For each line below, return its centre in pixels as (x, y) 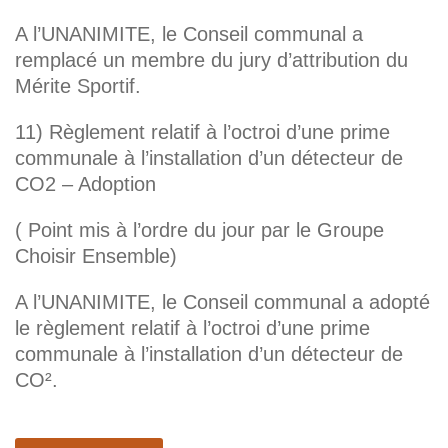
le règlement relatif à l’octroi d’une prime (192, 328)
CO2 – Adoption (85, 184)
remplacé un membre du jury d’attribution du (211, 60)
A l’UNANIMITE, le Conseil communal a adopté (222, 302)
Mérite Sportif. (78, 86)
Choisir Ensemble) (96, 256)
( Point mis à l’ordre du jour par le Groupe (199, 230)
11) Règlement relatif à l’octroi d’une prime (202, 132)
